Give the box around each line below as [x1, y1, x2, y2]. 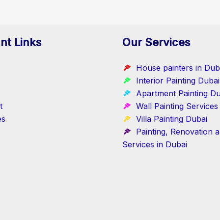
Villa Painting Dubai [136, 121, 207, 131]
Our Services [122, 43, 190, 55]
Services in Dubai [122, 146, 187, 156]
